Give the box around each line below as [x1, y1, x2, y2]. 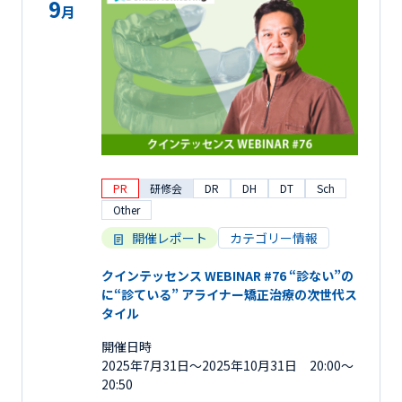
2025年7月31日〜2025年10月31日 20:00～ [101, 355, 354, 374]
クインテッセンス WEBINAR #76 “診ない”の [101, 266, 354, 284]
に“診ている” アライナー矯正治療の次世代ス [101, 284, 357, 303]
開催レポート [132, 228, 207, 247]
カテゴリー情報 [230, 228, 318, 247]
